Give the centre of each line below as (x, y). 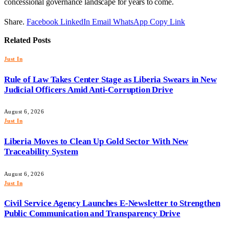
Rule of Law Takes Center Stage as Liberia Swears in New (110, 79)
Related (18, 40)
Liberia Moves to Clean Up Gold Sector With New (96, 141)
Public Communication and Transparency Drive (92, 214)
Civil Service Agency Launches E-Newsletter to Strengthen (112, 203)
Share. (14, 21)
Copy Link (167, 21)
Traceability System (41, 151)
